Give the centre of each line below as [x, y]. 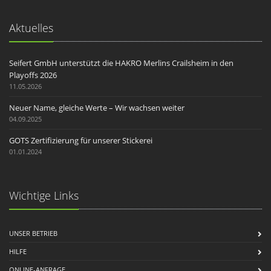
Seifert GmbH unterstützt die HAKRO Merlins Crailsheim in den [121, 63]
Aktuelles [31, 28]
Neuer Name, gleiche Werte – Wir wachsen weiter [97, 107]
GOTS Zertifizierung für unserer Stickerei [81, 140]
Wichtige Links [44, 195]
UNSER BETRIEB [33, 233]
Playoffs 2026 [33, 75]
